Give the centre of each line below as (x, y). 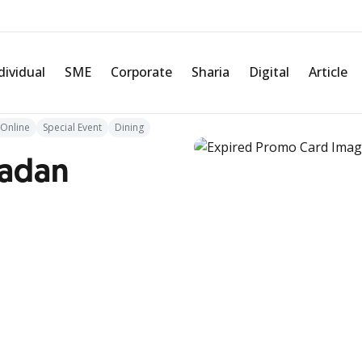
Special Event (72, 127)
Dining (129, 127)
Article (328, 72)
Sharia (210, 72)
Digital (269, 72)
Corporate (141, 72)
